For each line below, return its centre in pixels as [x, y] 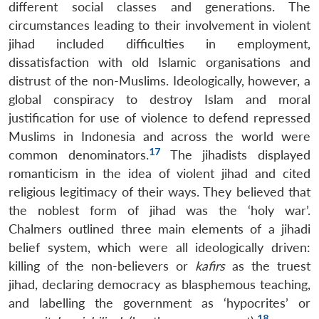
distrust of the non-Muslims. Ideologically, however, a [159, 80]
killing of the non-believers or [102, 266]
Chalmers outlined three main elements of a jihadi [159, 229]
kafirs [214, 266]
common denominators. [79, 155]
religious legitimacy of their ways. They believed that [159, 192]
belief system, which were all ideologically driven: [159, 247]
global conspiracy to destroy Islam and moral [159, 99]
